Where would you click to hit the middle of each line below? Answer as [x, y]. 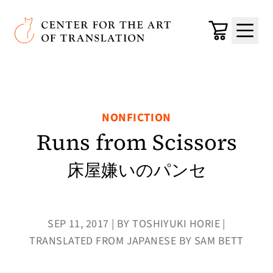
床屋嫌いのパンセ [136, 171]
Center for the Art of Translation [87, 25]
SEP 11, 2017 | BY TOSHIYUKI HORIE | [136, 224]
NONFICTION [136, 118]
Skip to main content [73, 18]
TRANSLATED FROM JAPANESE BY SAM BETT [136, 241]
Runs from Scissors [136, 142]
